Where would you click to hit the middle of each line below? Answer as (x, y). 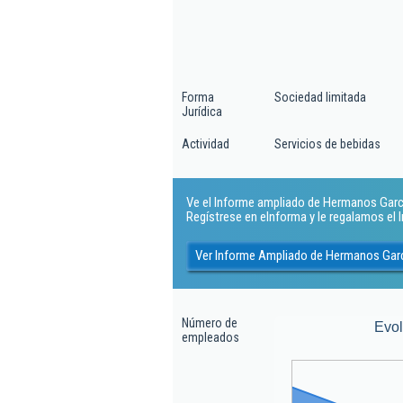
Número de (210, 323)
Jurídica (202, 112)
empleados (210, 337)
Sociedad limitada (320, 97)
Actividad (206, 144)
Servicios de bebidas (327, 144)
